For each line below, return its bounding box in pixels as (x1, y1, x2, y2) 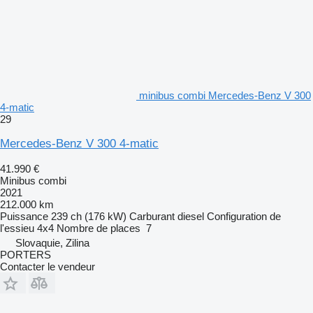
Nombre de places (57, 221, 140, 234)
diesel (177, 210, 204, 222)
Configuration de (207, 210, 281, 222)
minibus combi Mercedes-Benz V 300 (139, 89, 311, 101)
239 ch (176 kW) (51, 210, 126, 222)
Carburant (129, 210, 175, 222)
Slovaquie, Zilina (15, 236, 89, 249)
